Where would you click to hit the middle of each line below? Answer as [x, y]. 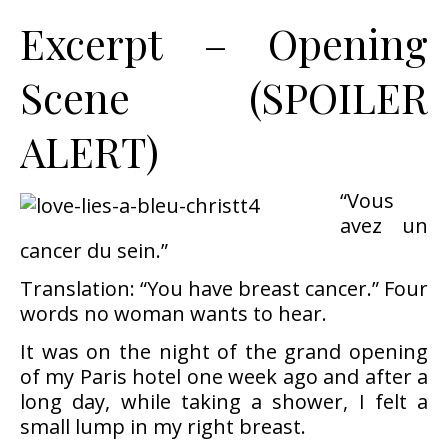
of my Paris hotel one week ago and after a [224, 376]
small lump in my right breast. [163, 426]
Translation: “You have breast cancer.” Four [224, 288]
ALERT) [89, 151]
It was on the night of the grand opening [224, 351]
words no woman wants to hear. [173, 313]
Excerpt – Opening [224, 43]
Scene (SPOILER [224, 97]
